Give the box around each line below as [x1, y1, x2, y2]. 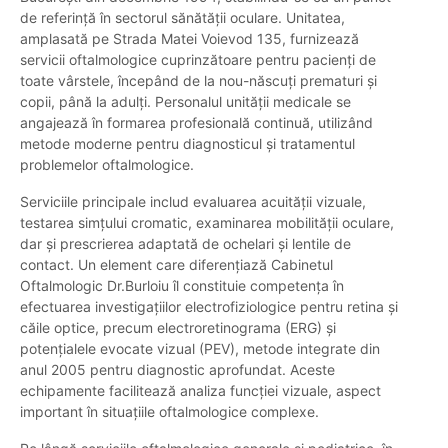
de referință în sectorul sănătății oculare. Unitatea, [20, 9, 345, 27]
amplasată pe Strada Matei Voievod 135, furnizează [20, 30, 359, 48]
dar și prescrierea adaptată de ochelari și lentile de [20, 235, 351, 253]
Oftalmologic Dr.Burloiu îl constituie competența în [20, 277, 344, 295]
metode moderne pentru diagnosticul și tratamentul [20, 135, 355, 153]
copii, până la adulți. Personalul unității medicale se [20, 93, 351, 111]
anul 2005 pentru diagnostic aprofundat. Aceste [20, 361, 335, 379]
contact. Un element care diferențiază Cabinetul [20, 256, 333, 274]
